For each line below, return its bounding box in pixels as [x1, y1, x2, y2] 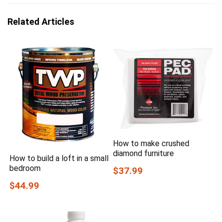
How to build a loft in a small [9, 153, 109, 163]
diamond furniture [113, 148, 174, 158]
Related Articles [7, 16, 74, 27]
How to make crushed [113, 138, 190, 148]
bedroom [9, 163, 41, 173]
